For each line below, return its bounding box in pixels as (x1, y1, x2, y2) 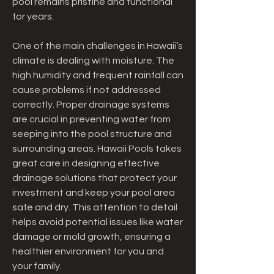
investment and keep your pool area (12, 188, 175, 198)
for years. (12, 12, 54, 21)
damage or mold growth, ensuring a (12, 232, 171, 242)
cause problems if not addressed (12, 85, 161, 95)
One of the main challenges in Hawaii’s (12, 41, 183, 51)
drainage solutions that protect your (12, 173, 177, 183)
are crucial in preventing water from (12, 114, 171, 124)
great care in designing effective (12, 158, 160, 168)
